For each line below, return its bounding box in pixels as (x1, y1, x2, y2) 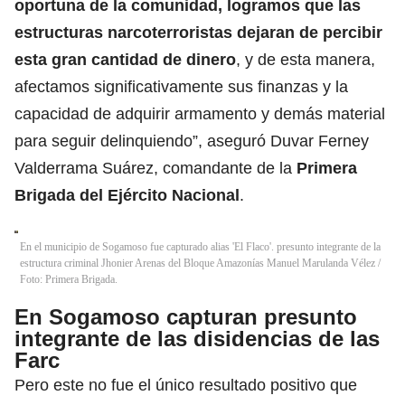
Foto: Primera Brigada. (20, 272, 118, 286)
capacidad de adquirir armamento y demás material (14, 104, 385, 123)
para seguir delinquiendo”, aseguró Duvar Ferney (14, 131, 369, 150)
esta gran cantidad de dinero (14, 50, 236, 69)
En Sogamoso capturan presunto (14, 304, 357, 329)
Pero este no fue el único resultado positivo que (14, 375, 357, 394)
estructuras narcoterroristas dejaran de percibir (14, 23, 382, 42)
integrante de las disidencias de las (14, 325, 380, 351)
